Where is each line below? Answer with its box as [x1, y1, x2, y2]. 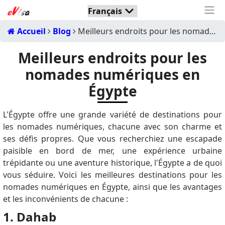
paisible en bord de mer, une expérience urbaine [3, 145, 222, 156]
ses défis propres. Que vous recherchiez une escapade [3, 133, 222, 144]
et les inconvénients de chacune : [3, 193, 128, 204]
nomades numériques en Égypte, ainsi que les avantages [3, 181, 222, 192]
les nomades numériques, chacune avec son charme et [3, 121, 222, 132]
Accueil [15, 26, 46, 37]
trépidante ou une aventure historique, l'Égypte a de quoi [3, 157, 222, 168]
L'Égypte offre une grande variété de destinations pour [3, 109, 222, 120]
